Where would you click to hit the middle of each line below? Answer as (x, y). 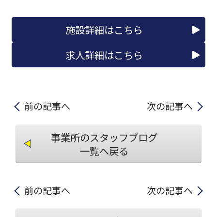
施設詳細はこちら (104, 30)
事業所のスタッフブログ (104, 137)
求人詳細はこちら (104, 55)
